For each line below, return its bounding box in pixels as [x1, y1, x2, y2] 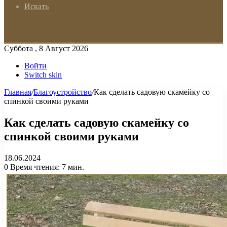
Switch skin [24, 70, 62, 79]
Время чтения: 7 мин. [8, 162, 84, 171]
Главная [4, 88, 31, 96]
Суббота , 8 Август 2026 [4, 44, 88, 53]
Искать [24, 2, 49, 11]
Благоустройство [33, 88, 92, 96]
